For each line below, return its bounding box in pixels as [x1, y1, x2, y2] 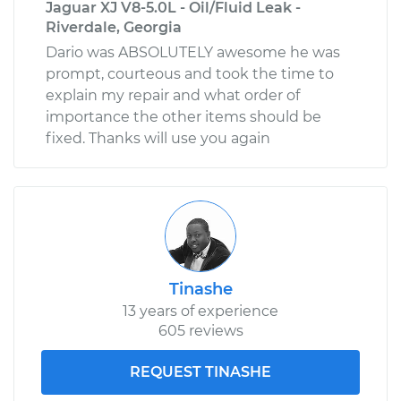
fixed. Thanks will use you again [46, 129, 270, 147]
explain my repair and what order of [46, 86, 300, 104]
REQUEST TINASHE [130, 363, 271, 380]
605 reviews [158, 321, 243, 339]
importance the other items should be [46, 107, 321, 125]
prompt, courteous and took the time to [46, 64, 334, 82]
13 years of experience [123, 302, 278, 320]
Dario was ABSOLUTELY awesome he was [46, 43, 340, 61]
